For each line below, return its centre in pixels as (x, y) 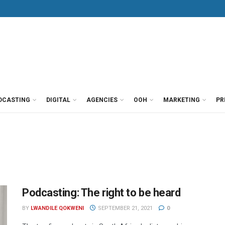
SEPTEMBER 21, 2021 (124, 208)
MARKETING (182, 100)
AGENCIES (102, 100)
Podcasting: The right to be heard (101, 193)
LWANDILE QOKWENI (57, 208)
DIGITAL (58, 100)
